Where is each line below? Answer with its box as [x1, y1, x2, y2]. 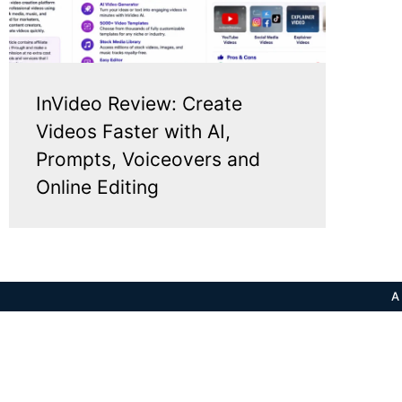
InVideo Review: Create [36, 92, 242, 115]
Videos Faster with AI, [36, 119, 231, 143]
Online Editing [36, 175, 159, 198]
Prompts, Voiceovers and [36, 147, 260, 170]
